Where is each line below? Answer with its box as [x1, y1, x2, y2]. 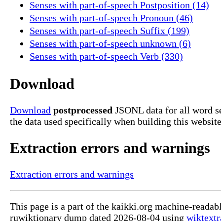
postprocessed [53, 105, 112, 116]
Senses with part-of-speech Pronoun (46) [30, 12, 193, 23]
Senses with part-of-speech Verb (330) [30, 50, 183, 62]
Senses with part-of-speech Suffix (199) [30, 25, 189, 36]
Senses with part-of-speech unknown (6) [30, 37, 191, 49]
